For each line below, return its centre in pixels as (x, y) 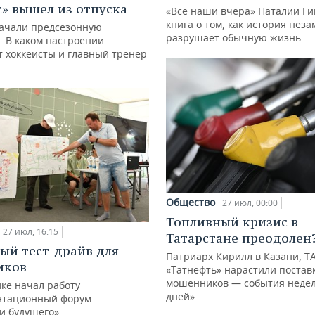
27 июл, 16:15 (31, 232)
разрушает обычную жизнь (233, 37)
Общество (191, 202)
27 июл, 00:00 (250, 202)
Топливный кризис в (232, 221)
